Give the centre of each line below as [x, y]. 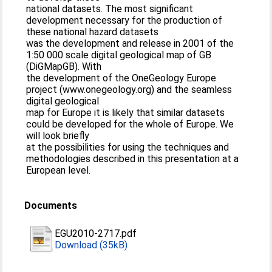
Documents [51, 206]
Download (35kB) [91, 245]
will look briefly [58, 136]
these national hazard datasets [93, 32]
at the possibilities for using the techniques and [128, 147]
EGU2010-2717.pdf [96, 233]
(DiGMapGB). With [64, 66]
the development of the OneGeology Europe [121, 78]
